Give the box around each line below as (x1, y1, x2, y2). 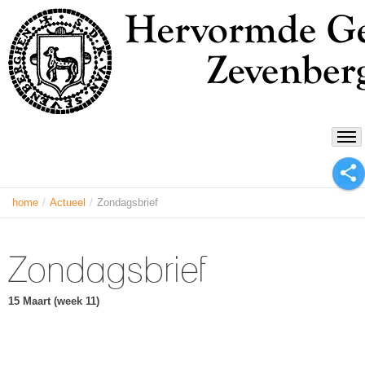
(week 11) (54, 295, 99, 307)
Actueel (50, 196, 86, 209)
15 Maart (8, 295, 54, 307)
